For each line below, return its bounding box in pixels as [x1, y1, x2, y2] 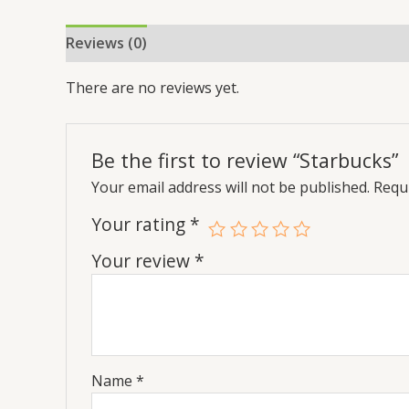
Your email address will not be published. [90, 177, 370, 198]
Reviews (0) [66, 33, 147, 53]
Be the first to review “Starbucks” [90, 147, 398, 174]
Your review [90, 248, 194, 274]
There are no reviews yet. [66, 78, 239, 98]
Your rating [90, 212, 190, 237]
